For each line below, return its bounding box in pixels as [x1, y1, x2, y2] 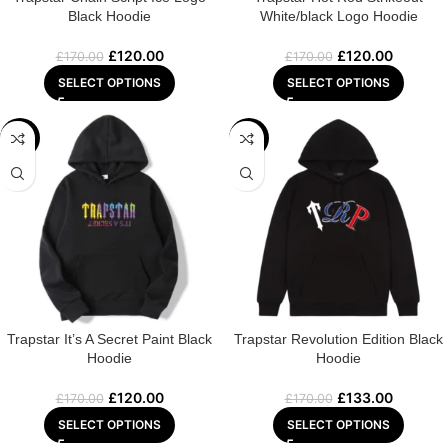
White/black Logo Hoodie [259, 8, 418, 24]
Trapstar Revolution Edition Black [234, 331, 443, 347]
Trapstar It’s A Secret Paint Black [7, 331, 212, 347]
